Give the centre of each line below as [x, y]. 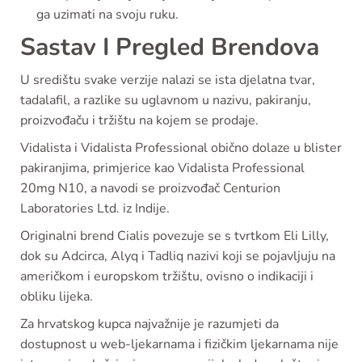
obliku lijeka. [57, 296]
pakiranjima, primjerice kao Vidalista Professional [162, 168]
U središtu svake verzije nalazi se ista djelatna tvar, [168, 80]
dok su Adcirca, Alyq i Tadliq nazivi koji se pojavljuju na [178, 256]
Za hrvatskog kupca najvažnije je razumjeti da [149, 324]
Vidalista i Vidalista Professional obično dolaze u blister [181, 147]
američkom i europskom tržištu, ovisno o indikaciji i [167, 276]
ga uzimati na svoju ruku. [107, 14]
